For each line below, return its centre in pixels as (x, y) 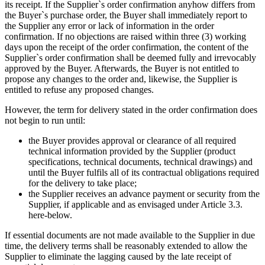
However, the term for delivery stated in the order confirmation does (131, 110)
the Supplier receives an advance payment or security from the (144, 194)
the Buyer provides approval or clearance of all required (132, 141)
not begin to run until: (45, 121)
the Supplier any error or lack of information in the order (109, 26)
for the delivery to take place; (83, 183)
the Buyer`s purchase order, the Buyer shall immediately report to (126, 15)
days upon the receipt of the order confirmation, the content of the (127, 47)
